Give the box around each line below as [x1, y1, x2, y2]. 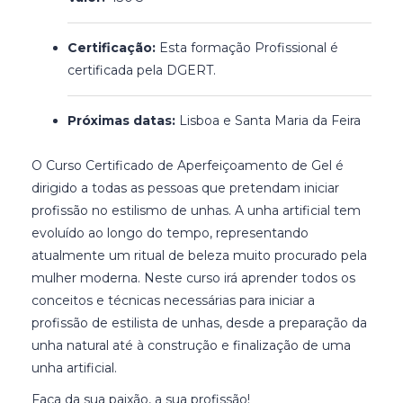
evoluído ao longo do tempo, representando [31, 224, 309, 241]
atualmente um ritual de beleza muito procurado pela [31, 246, 367, 264]
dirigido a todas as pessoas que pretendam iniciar [31, 179, 339, 196]
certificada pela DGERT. [67, 61, 216, 78]
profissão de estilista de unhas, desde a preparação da [31, 314, 367, 331]
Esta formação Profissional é [159, 39, 338, 56]
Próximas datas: [67, 112, 179, 129]
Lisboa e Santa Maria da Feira [179, 112, 361, 129]
